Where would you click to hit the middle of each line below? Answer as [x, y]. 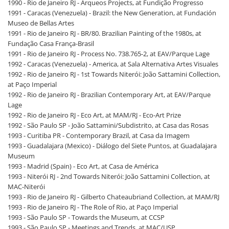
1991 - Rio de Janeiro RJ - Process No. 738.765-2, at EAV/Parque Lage [109, 54]
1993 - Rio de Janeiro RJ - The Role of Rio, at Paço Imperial [93, 207]
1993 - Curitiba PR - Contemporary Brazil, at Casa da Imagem [99, 135]
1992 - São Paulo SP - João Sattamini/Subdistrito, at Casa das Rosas [108, 125]
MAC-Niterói [26, 187]
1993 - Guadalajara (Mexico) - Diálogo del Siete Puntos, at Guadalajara [112, 146]
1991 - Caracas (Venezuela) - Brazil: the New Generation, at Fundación [112, 13]
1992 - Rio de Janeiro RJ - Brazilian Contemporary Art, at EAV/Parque [109, 95]
